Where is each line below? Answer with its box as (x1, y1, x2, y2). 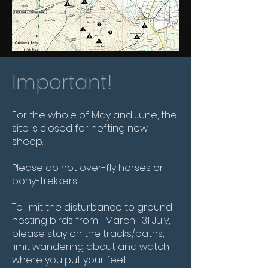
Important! (12, 69, 112, 96)
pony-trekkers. (12, 174, 83, 188)
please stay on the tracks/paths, (12, 227, 164, 240)
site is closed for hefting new (12, 121, 148, 135)
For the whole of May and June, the (12, 108, 177, 122)
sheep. (12, 135, 43, 148)
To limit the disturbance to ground (12, 200, 172, 214)
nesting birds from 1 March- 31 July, (12, 214, 170, 227)
